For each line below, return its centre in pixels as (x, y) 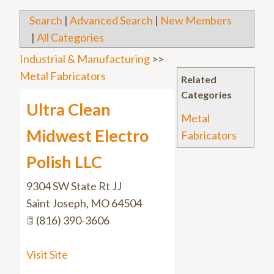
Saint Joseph (56, 203)
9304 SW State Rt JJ (74, 186)
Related (199, 80)
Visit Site (47, 255)
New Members (196, 20)
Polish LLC (64, 162)
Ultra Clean (68, 109)
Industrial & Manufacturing (85, 59)
